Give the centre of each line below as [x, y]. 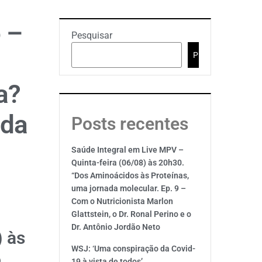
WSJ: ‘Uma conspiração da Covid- [133, 249]
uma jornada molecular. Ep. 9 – [129, 188]
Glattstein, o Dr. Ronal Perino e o [131, 214]
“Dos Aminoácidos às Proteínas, [130, 175]
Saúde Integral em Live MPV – [127, 150]
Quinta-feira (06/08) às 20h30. [128, 163]
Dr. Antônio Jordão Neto [116, 227]
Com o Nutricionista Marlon [122, 201]
